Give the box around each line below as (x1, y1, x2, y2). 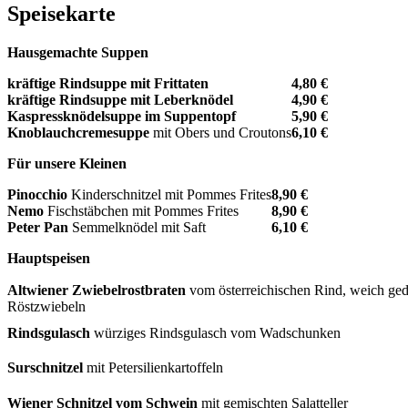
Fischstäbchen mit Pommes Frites (44, 202, 239, 219)
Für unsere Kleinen (7, 155, 127, 171)
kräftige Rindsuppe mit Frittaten (7, 75, 209, 91)
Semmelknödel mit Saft (68, 219, 206, 235)
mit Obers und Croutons (149, 124, 291, 140)
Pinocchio (7, 186, 67, 202)
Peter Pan (7, 219, 68, 235)
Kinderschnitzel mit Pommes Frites (67, 186, 271, 202)
